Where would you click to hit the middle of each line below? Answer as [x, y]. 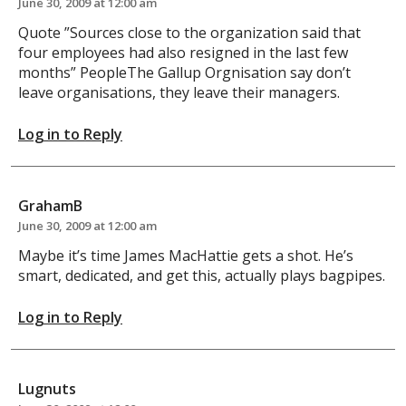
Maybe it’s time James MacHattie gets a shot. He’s [186, 255]
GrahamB [50, 205]
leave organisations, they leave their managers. [179, 92]
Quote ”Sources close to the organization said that [189, 32]
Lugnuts [47, 388]
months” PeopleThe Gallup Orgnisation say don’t [184, 72]
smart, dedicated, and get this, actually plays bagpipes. [202, 275]
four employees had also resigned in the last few [183, 52]
